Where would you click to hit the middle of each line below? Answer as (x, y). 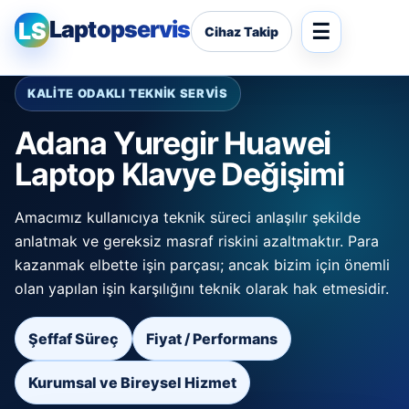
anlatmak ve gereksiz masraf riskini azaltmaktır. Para (197, 241)
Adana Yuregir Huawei (173, 143)
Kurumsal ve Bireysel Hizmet (132, 383)
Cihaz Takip (241, 31)
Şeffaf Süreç (73, 339)
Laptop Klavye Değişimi (179, 174)
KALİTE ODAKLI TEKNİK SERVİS (128, 93)
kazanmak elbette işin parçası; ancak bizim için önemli (202, 265)
